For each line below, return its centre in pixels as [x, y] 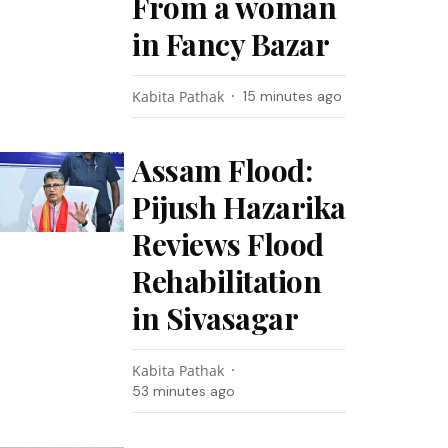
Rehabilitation [227, 281]
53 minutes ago [184, 391]
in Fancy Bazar [231, 44]
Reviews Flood [228, 244]
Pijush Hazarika [239, 207]
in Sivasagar [215, 318]
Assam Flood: [222, 170]
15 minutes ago [293, 96]
